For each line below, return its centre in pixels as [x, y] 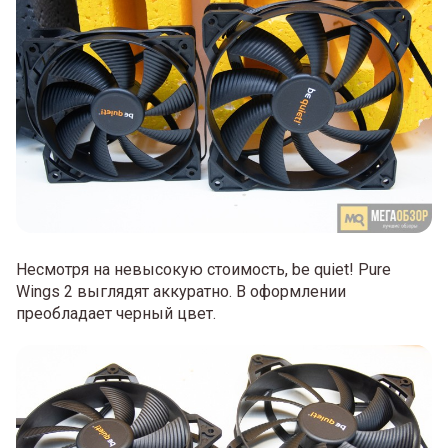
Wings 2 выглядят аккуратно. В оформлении [181, 291]
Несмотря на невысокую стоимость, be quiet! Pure [203, 269]
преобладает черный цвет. [116, 313]
